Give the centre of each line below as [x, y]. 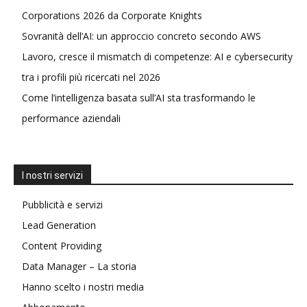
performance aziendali [71, 118]
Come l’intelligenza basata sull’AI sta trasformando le [139, 97]
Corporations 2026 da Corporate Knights [112, 15]
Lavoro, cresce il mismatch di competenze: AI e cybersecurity [157, 56]
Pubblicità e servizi [62, 204]
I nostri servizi [52, 175]
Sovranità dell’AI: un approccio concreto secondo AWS [142, 36]
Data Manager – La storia [79, 266]
